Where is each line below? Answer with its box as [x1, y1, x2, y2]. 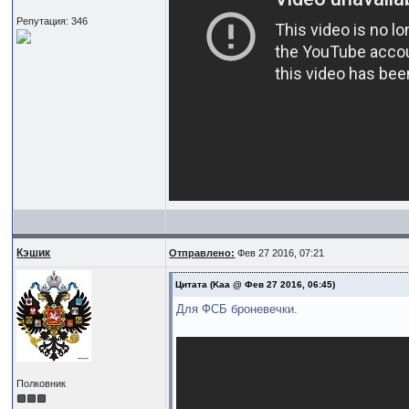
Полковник [16, 377, 67, 389]
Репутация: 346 [16, 15, 89, 26]
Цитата [175, 278, 208, 289]
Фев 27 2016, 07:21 [235, 246, 325, 258]
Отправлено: [169, 246, 236, 258]
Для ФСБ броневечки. [176, 301, 299, 316]
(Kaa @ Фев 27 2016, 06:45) [207, 278, 336, 289]
